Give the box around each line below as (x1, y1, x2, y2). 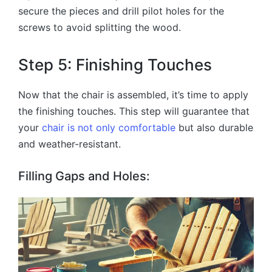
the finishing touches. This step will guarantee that (18, 105, 250, 118)
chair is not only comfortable (42, 121, 175, 134)
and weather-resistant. (18, 138, 121, 151)
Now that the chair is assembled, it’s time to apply (18, 89, 248, 101)
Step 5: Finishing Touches (18, 55, 212, 75)
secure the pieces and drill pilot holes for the (18, 4, 224, 17)
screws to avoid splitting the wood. (18, 21, 181, 33)
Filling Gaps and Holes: (18, 169, 150, 184)
